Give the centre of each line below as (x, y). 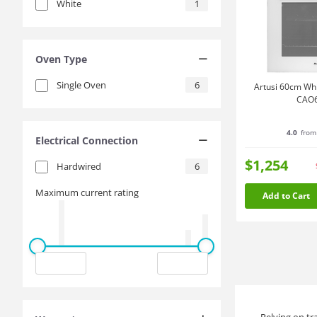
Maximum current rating (87, 192)
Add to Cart (286, 196)
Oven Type (61, 59)
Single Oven (81, 85)
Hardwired (79, 166)
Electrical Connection (87, 140)
